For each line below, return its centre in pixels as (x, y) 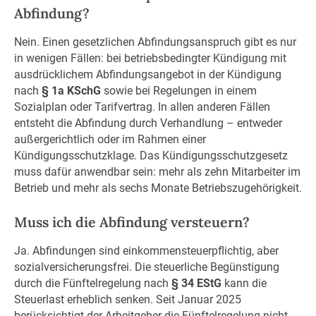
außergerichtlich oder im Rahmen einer (110, 139)
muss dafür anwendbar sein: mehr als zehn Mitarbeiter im (157, 171)
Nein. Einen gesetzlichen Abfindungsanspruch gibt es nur (155, 42)
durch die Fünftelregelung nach (92, 283)
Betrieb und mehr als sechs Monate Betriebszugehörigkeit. (158, 188)
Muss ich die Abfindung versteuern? (132, 222)
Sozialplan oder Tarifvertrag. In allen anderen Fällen (142, 107)
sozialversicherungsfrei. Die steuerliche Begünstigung (146, 267)
